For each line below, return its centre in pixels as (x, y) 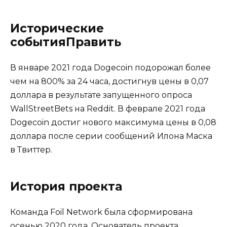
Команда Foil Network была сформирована (101, 212)
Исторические (57, 28)
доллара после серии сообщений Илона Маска (111, 136)
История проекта (66, 186)
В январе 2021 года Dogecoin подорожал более (110, 68)
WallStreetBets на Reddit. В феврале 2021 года (108, 109)
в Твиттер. (31, 150)
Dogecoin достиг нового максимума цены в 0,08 (113, 122)
